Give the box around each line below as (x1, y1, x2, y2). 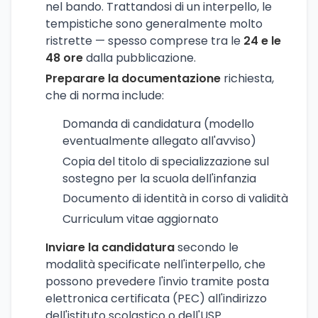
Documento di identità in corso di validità (62, 190, 288, 207)
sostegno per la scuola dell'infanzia (62, 170, 256, 187)
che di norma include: (45, 87, 164, 104)
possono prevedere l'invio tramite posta (45, 273, 269, 290)
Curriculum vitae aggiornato (62, 211, 219, 228)
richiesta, (221, 70, 274, 87)
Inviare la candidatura (45, 239, 175, 256)
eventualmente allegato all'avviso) (62, 132, 256, 149)
